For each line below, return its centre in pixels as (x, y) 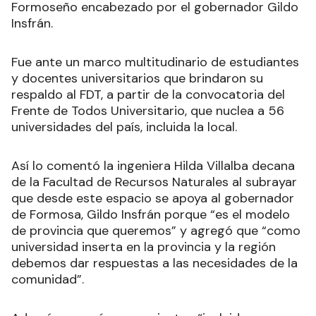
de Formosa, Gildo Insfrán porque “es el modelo (151, 215)
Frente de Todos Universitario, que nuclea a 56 (148, 111)
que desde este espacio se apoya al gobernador (153, 199)
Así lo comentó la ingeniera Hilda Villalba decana (153, 166)
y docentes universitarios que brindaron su (137, 79)
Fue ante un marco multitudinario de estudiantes (155, 62)
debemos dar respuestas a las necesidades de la (154, 263)
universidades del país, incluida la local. (124, 127)
